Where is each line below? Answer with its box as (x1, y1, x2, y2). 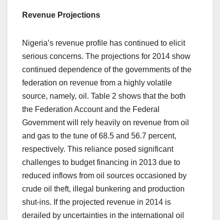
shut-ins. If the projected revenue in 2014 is (22, 197, 171, 206)
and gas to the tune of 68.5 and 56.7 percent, (22, 131, 176, 140)
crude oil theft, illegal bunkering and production (22, 184, 185, 193)
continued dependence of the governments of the (22, 65, 192, 74)
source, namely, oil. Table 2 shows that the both (22, 91, 186, 100)
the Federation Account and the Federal (22, 105, 160, 113)
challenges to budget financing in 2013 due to (22, 158, 180, 166)
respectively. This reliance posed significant (22, 144, 173, 153)
